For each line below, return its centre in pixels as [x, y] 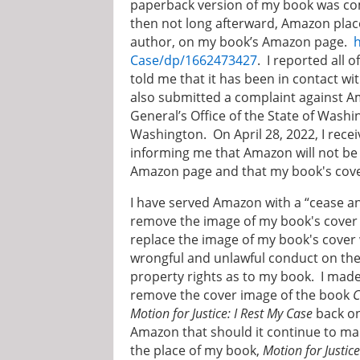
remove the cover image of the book [241, 295]
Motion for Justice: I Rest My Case [221, 313]
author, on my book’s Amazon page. [242, 42]
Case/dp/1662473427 [194, 61]
